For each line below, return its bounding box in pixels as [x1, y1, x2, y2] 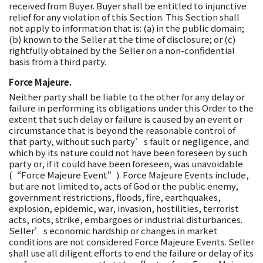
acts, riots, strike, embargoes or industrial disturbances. [9, 213, 242, 225]
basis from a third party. [9, 55, 106, 68]
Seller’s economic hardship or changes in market [9, 224, 218, 237]
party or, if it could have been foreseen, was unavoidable [9, 157, 243, 170]
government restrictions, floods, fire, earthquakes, [9, 191, 221, 203]
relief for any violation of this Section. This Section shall [9, 11, 240, 23]
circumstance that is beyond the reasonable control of [9, 124, 235, 136]
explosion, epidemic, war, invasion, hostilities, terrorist [9, 202, 239, 214]
